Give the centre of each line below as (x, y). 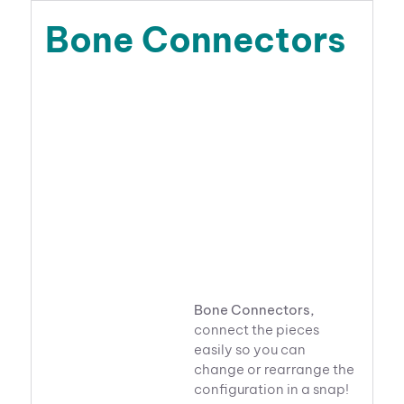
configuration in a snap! (272, 389)
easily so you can (250, 349)
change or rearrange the (275, 369)
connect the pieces (257, 329)
